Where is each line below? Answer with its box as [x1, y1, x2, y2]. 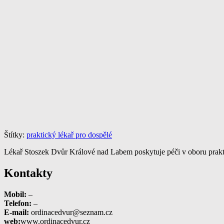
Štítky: [4, 130, 26, 139]
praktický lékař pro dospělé [26, 130, 112, 139]
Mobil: [4, 189, 26, 198]
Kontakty [4, 166, 52, 179]
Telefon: [4, 198, 31, 207]
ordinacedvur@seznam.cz [31, 207, 112, 216]
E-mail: [4, 207, 29, 216]
